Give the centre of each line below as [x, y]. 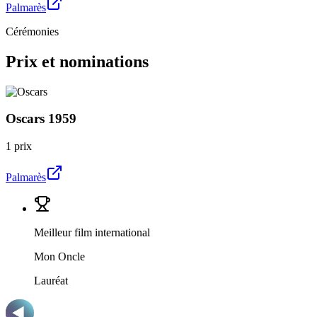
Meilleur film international [92, 233]
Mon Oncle [59, 257]
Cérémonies [32, 31]
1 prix [19, 146]
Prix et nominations [77, 61]
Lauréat [51, 281]
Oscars [25, 119]
